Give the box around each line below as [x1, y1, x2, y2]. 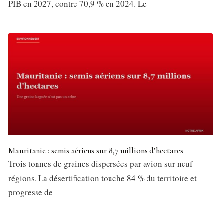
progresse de [8, 186, 53, 198]
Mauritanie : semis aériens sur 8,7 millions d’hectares [8, 145, 183, 156]
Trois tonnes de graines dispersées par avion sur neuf [8, 157, 193, 169]
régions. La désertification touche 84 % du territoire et [8, 172, 197, 184]
